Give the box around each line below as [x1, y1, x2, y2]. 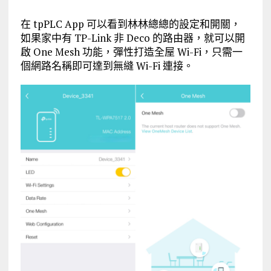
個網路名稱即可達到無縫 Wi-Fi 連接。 [20, 58, 194, 73]
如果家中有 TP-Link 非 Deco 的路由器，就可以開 [20, 30, 245, 45]
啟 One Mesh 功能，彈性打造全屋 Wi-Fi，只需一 [20, 44, 243, 59]
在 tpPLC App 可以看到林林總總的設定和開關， [20, 16, 241, 31]
